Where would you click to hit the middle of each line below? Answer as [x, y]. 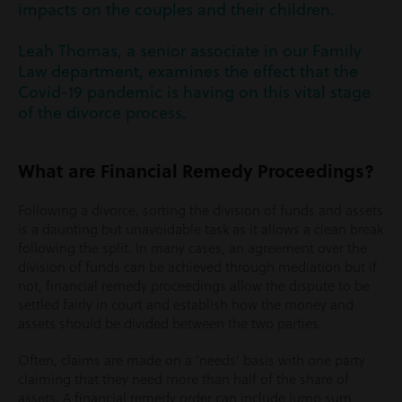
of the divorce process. [102, 113]
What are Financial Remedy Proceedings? [196, 170]
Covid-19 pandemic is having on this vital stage [194, 92]
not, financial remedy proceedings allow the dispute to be [194, 286]
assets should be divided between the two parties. [170, 323]
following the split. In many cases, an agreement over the [192, 248]
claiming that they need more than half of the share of [184, 379]
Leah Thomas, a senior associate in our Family [190, 51]
